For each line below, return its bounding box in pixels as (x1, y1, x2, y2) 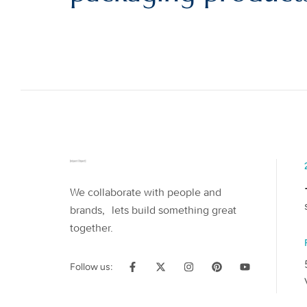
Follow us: (70, 261, 113, 273)
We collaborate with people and (70, 185, 221, 199)
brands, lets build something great (70, 203, 236, 217)
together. (70, 221, 113, 234)
